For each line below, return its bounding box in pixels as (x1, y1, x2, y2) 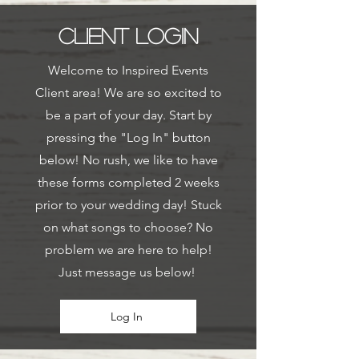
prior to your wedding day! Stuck (34, 197, 222, 212)
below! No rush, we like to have (38, 152, 218, 167)
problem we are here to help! (44, 242, 212, 257)
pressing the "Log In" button (46, 130, 211, 145)
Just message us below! (58, 264, 199, 280)
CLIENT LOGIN (58, 25, 198, 46)
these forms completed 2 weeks (37, 175, 220, 190)
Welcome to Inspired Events (48, 63, 208, 78)
